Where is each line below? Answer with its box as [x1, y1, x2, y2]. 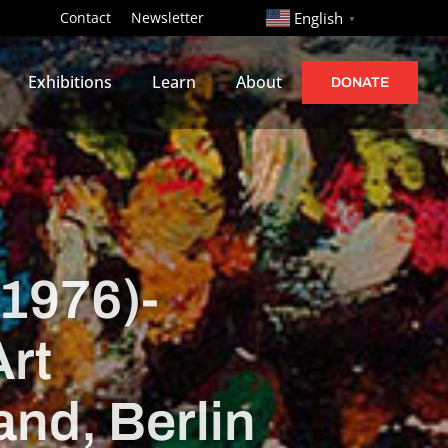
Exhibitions [28, 71, 113, 94]
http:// [224, 7, 267, 26]
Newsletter [131, 8, 205, 28]
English [294, 8, 344, 29]
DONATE [331, 74, 390, 90]
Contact [60, 8, 112, 28]
